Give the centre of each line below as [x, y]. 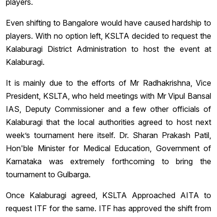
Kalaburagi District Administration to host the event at [108, 49]
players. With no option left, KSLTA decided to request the [108, 36]
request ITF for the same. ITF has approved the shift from [108, 208]
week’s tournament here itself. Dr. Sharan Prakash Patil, [108, 135]
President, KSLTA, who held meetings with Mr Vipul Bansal [108, 96]
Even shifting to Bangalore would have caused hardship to [108, 23]
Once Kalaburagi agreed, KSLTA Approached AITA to [108, 195]
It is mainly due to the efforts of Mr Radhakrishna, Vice [108, 83]
